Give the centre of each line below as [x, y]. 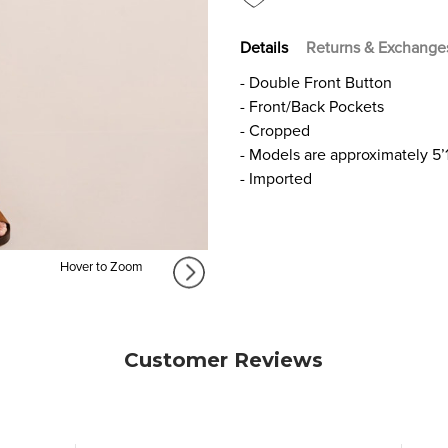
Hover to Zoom [101, 267]
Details [264, 47]
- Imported [276, 178]
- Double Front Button [316, 82]
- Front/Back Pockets [312, 106]
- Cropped [275, 130]
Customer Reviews [224, 360]
